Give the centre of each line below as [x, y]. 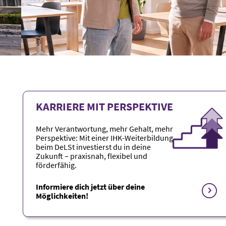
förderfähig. [56, 165]
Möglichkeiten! [62, 196]
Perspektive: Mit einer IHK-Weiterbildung [104, 138]
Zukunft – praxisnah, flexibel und [92, 156]
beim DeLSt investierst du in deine [93, 147]
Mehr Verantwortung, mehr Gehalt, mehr [104, 129]
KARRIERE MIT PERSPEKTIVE [104, 106]
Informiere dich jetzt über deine [90, 187]
